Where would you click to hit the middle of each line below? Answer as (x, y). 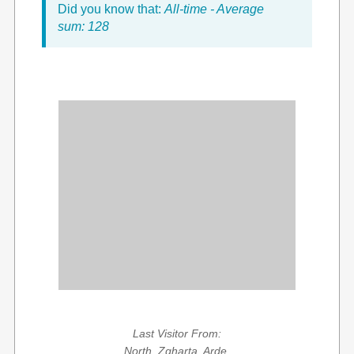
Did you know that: (111, 9)
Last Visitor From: (177, 333)
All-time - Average (214, 9)
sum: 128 (83, 26)
